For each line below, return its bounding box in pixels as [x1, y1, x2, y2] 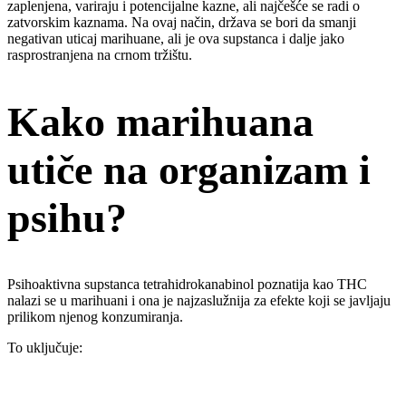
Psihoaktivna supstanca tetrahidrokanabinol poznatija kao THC [7, 275, 367, 292]
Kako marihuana [7, 98, 314, 145]
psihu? [7, 194, 127, 241]
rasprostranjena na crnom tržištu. [7, 46, 192, 63]
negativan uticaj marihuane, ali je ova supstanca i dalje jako [7, 30, 344, 46]
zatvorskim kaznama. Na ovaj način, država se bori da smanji [7, 14, 356, 30]
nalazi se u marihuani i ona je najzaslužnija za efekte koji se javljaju [7, 292, 391, 308]
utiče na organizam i [7, 146, 371, 193]
